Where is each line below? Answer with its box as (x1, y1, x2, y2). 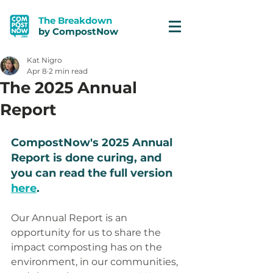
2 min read (49, 66, 88, 76)
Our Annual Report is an (11, 212, 130, 224)
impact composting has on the (11, 241, 165, 253)
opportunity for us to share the (11, 227, 163, 238)
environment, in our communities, (11, 256, 180, 268)
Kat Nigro (27, 55, 62, 65)
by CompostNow (38, 26, 118, 37)
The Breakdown (38, 15, 112, 26)
